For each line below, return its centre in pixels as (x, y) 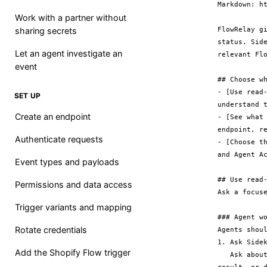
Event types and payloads (67, 162)
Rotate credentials (51, 230)
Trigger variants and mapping (73, 207)
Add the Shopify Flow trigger (73, 252)
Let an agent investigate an (69, 53)
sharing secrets (46, 31)
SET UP (28, 96)
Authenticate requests (59, 139)
